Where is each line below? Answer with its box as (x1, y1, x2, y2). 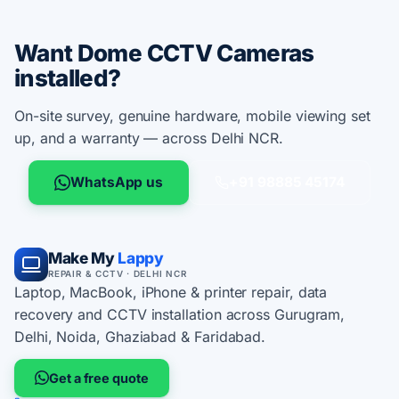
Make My (48, 248, 115, 268)
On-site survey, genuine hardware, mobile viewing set (14, 106, 370, 125)
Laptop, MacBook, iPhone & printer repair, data (14, 282, 328, 301)
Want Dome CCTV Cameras (14, 39, 314, 68)
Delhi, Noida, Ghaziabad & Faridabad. (14, 327, 266, 346)
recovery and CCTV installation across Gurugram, (14, 305, 346, 323)
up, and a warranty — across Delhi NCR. (14, 128, 283, 147)
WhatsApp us (70, 173, 164, 191)
